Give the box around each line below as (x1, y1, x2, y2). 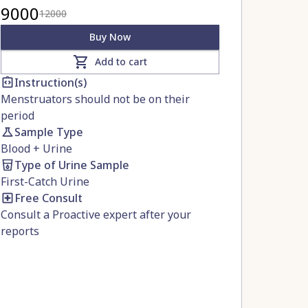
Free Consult (14, 190, 82, 206)
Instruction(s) (14, 75, 87, 90)
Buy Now (89, 30, 131, 43)
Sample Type (14, 124, 83, 140)
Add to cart (95, 55, 147, 68)
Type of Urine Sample (14, 157, 129, 173)
